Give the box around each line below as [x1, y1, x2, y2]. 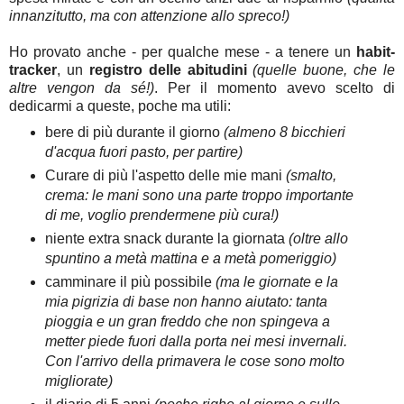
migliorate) [44, 372, 113, 389]
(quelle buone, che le [252, 61, 395, 78]
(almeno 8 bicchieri [223, 124, 345, 140]
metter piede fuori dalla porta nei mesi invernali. [44, 333, 347, 349]
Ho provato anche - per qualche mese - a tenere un [9, 43, 356, 60]
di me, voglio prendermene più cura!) [44, 207, 279, 223]
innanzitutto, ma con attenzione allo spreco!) [9, 7, 289, 23]
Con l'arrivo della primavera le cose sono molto [44, 353, 344, 369]
